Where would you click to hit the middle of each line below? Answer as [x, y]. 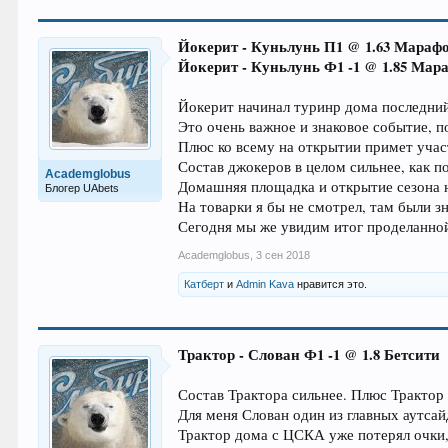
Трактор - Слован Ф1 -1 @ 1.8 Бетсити [309, 354]
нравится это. [331, 284]
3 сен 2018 [283, 255]
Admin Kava [265, 284]
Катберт [204, 284]
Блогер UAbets [82, 188]
